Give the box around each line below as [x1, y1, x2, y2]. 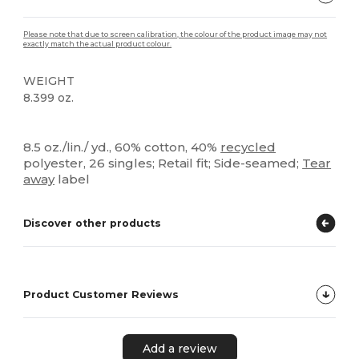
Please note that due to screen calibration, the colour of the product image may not [23, 30, 328, 38]
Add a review [142, 341, 217, 356]
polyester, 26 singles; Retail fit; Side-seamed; [23, 155, 303, 171]
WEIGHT [23, 74, 75, 88]
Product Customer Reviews [23, 288, 179, 301]
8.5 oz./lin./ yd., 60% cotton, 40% [23, 139, 221, 155]
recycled [220, 139, 276, 155]
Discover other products [23, 217, 162, 229]
